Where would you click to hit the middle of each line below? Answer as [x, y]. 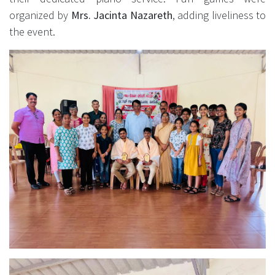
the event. [32, 32]
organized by [40, 15]
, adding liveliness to [219, 15]
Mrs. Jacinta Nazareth [122, 15]
